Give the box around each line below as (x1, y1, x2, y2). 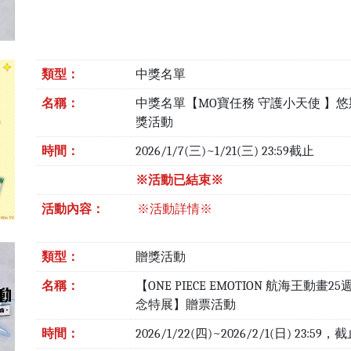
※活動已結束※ (135, 172, 223, 187)
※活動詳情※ (136, 201, 212, 216)
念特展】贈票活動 (135, 297, 236, 312)
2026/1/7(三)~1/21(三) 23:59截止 (135, 143, 314, 158)
